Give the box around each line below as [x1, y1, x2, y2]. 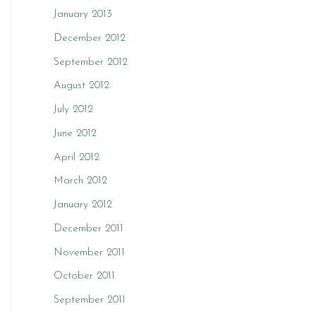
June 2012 [54, 128, 97, 139]
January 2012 [54, 200, 112, 210]
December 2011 [54, 223, 123, 234]
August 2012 [54, 80, 109, 92]
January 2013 [54, 9, 112, 20]
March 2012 [54, 176, 107, 187]
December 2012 [54, 32, 126, 44]
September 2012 [54, 56, 128, 68]
